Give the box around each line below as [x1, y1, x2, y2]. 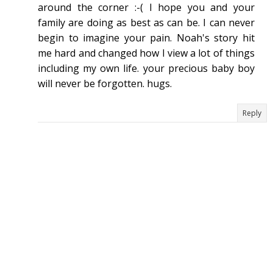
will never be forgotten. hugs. [38, 77, 172, 91]
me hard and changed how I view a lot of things [38, 46, 255, 60]
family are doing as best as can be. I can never [38, 16, 255, 30]
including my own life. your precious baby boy [38, 62, 255, 76]
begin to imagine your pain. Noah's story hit [38, 31, 255, 45]
